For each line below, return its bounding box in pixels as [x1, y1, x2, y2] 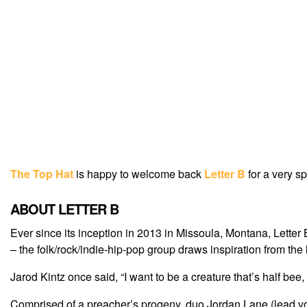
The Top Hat [10, 166, 73, 182]
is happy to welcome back [73, 166, 204, 182]
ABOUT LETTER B [10, 199, 119, 219]
